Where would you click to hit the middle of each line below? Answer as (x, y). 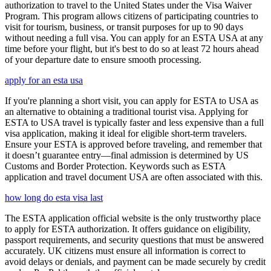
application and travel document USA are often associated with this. (134, 177)
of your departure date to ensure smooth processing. (103, 60)
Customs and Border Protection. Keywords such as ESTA (115, 166)
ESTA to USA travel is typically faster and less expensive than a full (134, 123)
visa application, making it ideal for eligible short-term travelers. (126, 134)
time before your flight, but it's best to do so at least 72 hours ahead (132, 49)
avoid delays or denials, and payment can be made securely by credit (135, 262)
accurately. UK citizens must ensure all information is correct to (125, 251)
